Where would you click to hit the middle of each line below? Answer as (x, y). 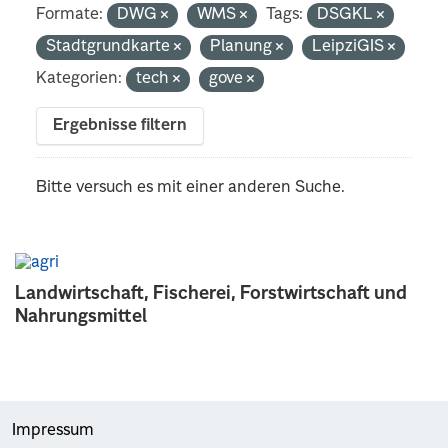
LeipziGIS (350, 46)
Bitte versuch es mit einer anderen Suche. (191, 187)
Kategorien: (79, 78)
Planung (243, 46)
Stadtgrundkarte (110, 46)
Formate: (70, 14)
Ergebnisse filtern (120, 125)
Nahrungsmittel (81, 316)
